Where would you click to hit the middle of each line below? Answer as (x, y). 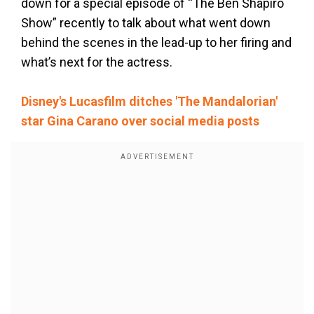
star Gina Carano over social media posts (140, 121)
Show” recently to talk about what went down (146, 22)
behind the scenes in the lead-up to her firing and (156, 42)
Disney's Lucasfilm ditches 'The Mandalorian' (149, 101)
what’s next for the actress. (97, 62)
